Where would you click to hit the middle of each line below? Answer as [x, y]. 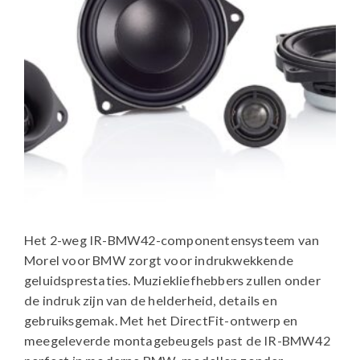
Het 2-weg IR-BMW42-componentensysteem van [172, 239]
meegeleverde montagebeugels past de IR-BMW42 [177, 340]
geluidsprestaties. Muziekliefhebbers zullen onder [172, 280]
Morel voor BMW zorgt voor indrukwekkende [159, 260]
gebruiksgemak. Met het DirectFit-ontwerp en [161, 320]
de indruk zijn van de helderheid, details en [151, 300]
